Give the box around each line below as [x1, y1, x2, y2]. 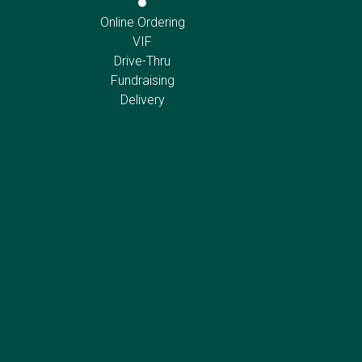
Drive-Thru [114, 53, 170, 69]
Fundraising [110, 73, 175, 88]
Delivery [120, 92, 165, 107]
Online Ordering [99, 15, 185, 30]
